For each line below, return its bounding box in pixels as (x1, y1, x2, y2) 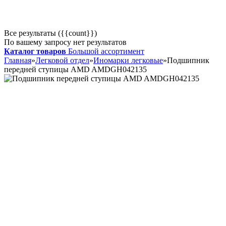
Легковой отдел (35, 56, 89, 65)
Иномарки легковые (93, 56, 163, 65)
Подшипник (167, 56, 209, 65)
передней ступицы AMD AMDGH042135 (4, 65, 147, 74)
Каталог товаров (4, 47, 66, 55)
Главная (4, 56, 31, 65)
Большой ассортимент (68, 47, 144, 55)
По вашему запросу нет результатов (4, 38, 127, 46)
